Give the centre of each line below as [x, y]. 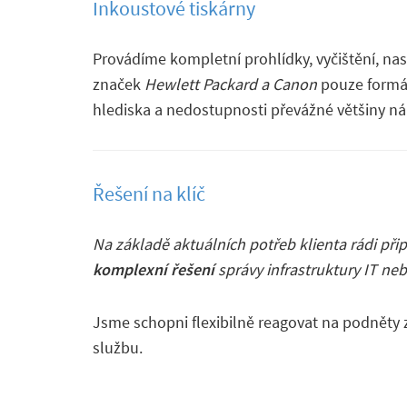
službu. [118, 347]
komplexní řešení [154, 269]
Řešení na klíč [149, 193]
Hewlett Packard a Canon [231, 84]
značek [119, 84]
